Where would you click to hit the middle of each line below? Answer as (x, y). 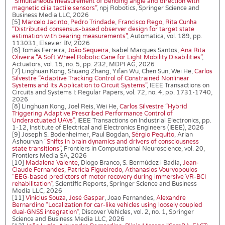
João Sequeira (88, 50)
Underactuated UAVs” (43, 121)
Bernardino (28, 205)
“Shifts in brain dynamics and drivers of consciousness (122, 142)
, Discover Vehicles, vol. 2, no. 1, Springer (136, 212)
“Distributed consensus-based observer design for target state (103, 29)
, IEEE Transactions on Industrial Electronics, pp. (143, 121)
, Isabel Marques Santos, (144, 50)
